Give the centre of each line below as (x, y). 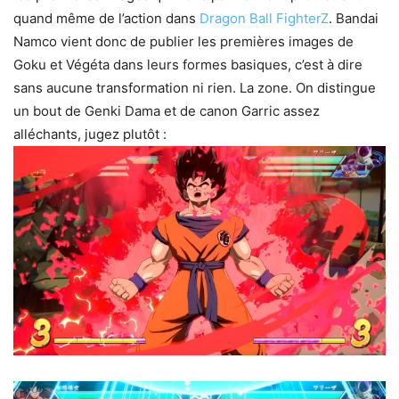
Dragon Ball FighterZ (264, 18)
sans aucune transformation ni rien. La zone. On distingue (195, 87)
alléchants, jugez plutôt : (90, 134)
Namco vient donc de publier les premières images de (183, 41)
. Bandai (354, 18)
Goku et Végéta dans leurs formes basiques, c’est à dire (188, 64)
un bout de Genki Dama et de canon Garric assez (167, 110)
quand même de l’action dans (106, 18)
